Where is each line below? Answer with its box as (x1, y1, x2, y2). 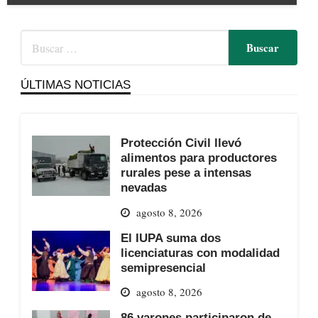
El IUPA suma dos (120, 231, 221, 244)
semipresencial (120, 261, 206, 274)
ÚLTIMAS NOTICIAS (20, 78, 131, 92)
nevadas (120, 181, 167, 194)
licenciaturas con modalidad (120, 246, 280, 259)
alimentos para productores (120, 151, 277, 165)
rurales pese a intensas (120, 166, 251, 180)
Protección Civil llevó (120, 136, 241, 150)
